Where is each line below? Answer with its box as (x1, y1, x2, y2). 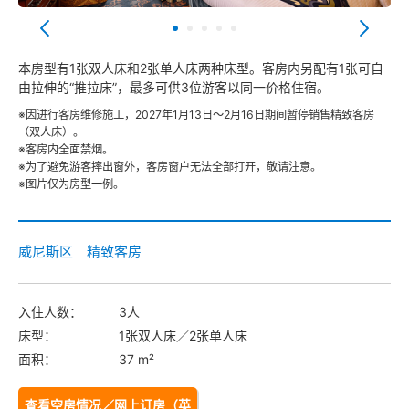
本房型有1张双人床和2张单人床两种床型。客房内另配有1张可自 (18, 60, 383, 77)
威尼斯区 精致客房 (18, 243, 142, 261)
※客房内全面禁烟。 (18, 142, 113, 157)
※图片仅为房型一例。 (18, 177, 124, 192)
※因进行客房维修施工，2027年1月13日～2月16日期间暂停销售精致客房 (18, 108, 374, 122)
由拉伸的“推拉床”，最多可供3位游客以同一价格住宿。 (18, 79, 330, 96)
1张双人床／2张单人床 (119, 328, 247, 344)
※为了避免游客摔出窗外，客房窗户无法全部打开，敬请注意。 (18, 160, 321, 174)
